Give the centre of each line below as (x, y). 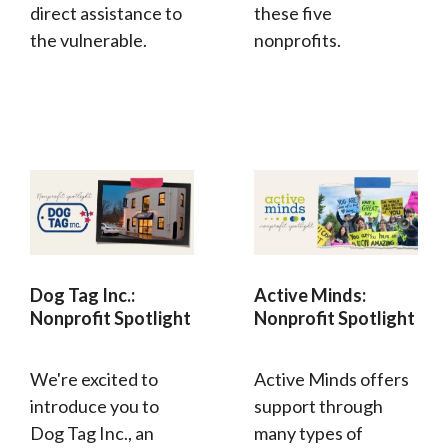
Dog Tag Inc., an (92, 432)
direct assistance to (106, 13)
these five (293, 13)
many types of (308, 432)
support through (318, 405)
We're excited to (94, 378)
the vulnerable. (88, 40)
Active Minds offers (331, 378)
